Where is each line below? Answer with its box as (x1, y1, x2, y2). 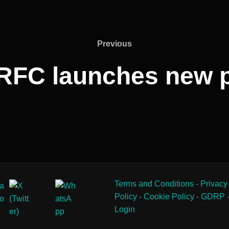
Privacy (200, 179, 227, 188)
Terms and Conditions (114, 179, 194, 188)
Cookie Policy (144, 192, 194, 201)
